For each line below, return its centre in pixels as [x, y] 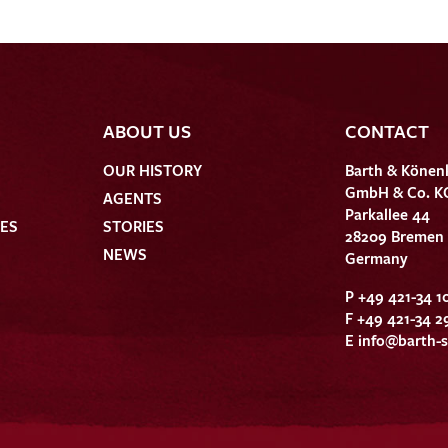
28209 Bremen [394, 235]
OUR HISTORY [153, 169]
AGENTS [133, 197]
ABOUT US [147, 130]
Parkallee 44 [387, 213]
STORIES [134, 225]
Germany [376, 257]
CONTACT [386, 130]
